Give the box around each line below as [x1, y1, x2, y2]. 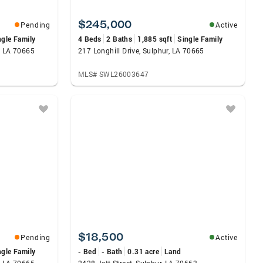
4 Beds [78, 34, 102, 43]
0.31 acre [127, 247, 160, 256]
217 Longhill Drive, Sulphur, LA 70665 [78, 46, 204, 55]
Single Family [177, 34, 223, 43]
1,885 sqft [137, 34, 173, 43]
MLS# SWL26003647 [78, 69, 149, 79]
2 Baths [106, 34, 133, 43]
